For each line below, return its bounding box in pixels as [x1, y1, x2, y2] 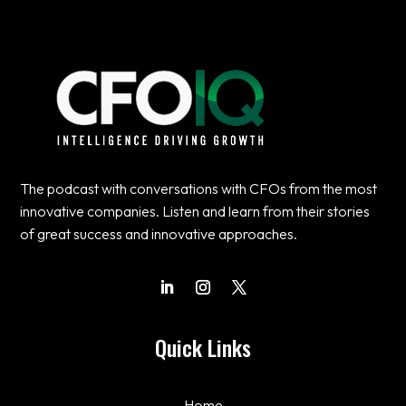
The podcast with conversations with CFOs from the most [20, 179, 378, 198]
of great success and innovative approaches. [20, 225, 298, 244]
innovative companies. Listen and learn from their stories [20, 202, 371, 221]
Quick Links [155, 331, 251, 364]
